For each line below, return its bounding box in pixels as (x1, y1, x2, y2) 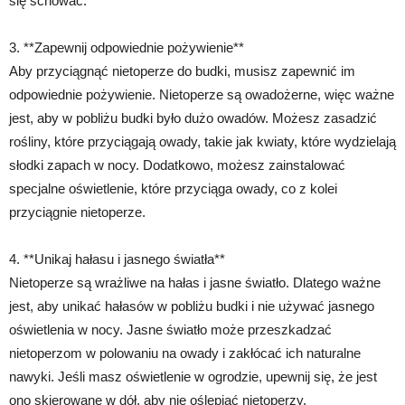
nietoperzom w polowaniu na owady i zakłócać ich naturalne (9, 345, 361, 361)
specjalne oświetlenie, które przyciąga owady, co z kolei (9, 181, 337, 196)
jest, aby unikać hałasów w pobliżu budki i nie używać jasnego (9, 298, 374, 314)
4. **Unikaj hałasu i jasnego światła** (9, 251, 225, 267)
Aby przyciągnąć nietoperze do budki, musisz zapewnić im (9, 63, 355, 79)
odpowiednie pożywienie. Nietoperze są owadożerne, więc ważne (9, 87, 394, 102)
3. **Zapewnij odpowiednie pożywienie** (9, 40, 244, 55)
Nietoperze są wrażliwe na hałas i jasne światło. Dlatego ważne (9, 275, 381, 290)
